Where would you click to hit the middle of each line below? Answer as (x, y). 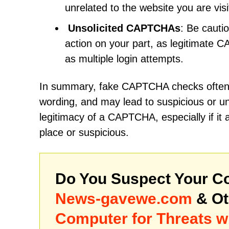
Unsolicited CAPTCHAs (124, 28)
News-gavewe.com (124, 199)
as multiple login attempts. (124, 59)
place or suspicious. (84, 132)
